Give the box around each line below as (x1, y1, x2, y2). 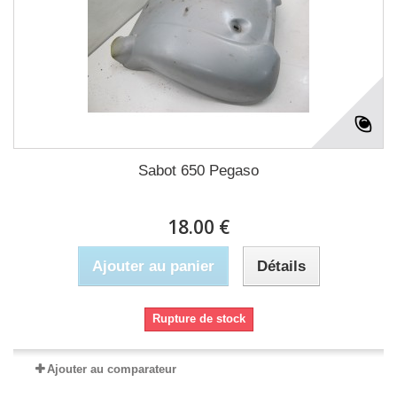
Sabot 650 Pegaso (138, 162, 259, 179)
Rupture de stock (152, 312, 245, 325)
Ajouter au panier (91, 258, 214, 275)
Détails (256, 258, 306, 275)
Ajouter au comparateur (47, 362, 176, 376)
